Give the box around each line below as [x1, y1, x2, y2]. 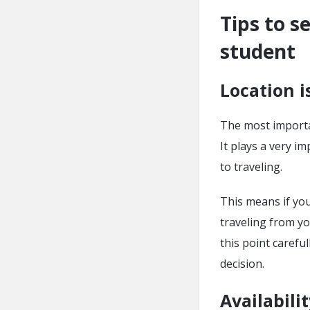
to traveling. [220, 159, 282, 174]
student [220, 38, 295, 64]
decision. [220, 256, 267, 271]
